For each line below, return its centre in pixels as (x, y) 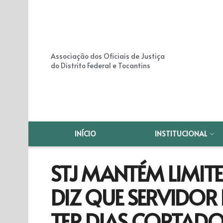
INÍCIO (86, 134)
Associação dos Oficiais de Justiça (108, 56)
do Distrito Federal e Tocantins (101, 65)
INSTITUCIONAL (181, 134)
